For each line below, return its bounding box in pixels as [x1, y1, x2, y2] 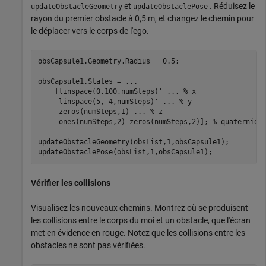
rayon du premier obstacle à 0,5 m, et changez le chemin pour [31, 13, 254, 23]
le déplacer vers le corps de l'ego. [31, 26, 149, 36]
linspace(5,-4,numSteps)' [37, 97, 163, 106]
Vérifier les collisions [31, 178, 110, 188]
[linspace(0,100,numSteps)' [37, 87, 167, 96]
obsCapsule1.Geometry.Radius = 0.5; [37, 57, 179, 66]
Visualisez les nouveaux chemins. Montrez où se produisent [31, 202, 248, 213]
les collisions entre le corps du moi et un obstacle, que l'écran [31, 215, 251, 225]
